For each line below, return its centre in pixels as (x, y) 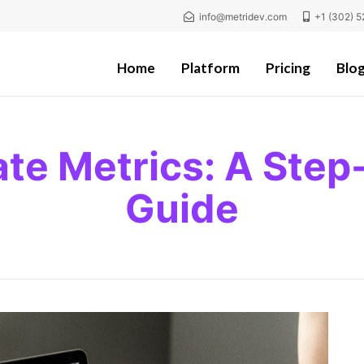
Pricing (288, 68)
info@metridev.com (243, 17)
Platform (210, 68)
